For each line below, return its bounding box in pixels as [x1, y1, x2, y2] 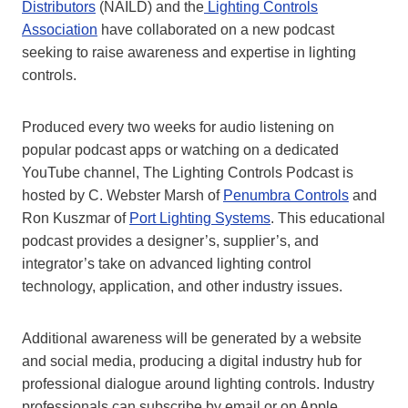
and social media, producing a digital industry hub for [22, 353, 362, 370]
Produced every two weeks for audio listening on [22, 119, 334, 136]
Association [22, 22, 97, 38]
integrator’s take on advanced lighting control [22, 256, 311, 272]
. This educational [270, 210, 385, 227]
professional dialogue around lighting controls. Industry [22, 376, 374, 393]
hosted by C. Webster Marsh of [22, 188, 223, 204]
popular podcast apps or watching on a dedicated [22, 142, 339, 158]
